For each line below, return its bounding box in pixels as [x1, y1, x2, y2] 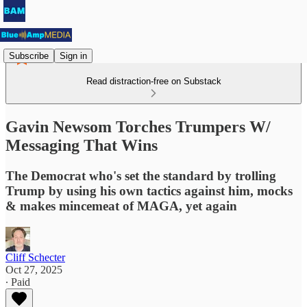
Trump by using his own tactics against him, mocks [5, 183, 293, 198]
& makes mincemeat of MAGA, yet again [5, 198, 237, 213]
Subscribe [9, 50, 49, 61]
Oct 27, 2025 [5, 263, 62, 275]
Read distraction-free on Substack [86, 76, 221, 86]
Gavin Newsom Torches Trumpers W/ [5, 117, 271, 136]
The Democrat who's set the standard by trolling [5, 168, 276, 183]
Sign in [60, 50, 87, 61]
